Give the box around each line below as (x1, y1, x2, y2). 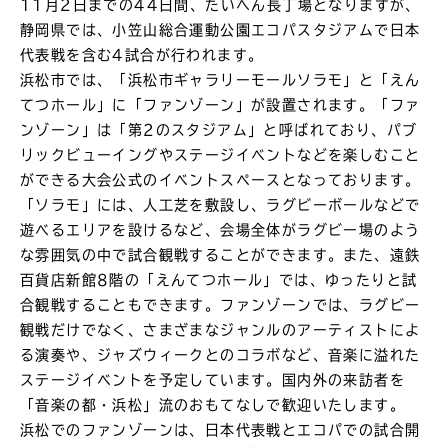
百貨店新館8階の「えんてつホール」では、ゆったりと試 (20, 273, 418, 288)
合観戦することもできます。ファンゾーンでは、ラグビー (20, 298, 421, 313)
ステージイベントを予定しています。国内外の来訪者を (20, 373, 405, 388)
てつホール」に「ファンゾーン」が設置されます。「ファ (20, 98, 421, 113)
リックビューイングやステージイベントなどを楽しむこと (20, 148, 421, 163)
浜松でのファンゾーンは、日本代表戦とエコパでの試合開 (20, 423, 421, 438)
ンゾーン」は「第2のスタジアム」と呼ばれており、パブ (20, 123, 418, 138)
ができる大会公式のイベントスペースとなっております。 (20, 173, 421, 188)
